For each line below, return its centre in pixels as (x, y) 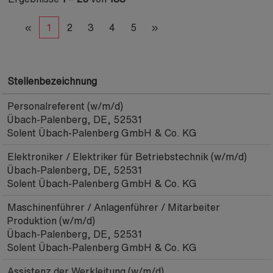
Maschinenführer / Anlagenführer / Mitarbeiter (114, 207)
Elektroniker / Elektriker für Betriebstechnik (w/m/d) (127, 157)
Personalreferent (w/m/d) (65, 106)
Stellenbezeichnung (52, 81)
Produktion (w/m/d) (51, 221)
